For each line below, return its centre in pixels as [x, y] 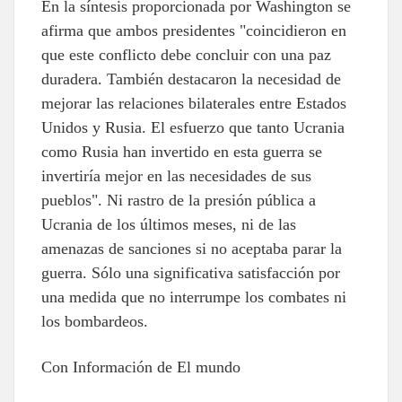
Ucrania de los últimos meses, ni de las [169, 224]
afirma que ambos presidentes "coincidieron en [194, 30]
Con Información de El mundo [141, 367]
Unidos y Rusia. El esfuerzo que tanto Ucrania [193, 127]
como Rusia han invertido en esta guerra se [182, 151]
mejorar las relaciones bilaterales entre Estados [194, 103]
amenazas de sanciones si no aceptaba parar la [192, 248]
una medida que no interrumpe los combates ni [194, 297]
